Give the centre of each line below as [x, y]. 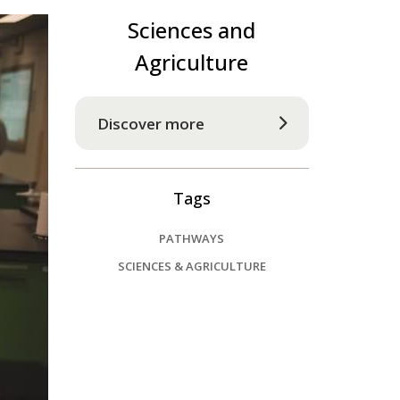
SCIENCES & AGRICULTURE [192, 266]
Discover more [150, 123]
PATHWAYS [192, 238]
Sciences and [192, 30]
